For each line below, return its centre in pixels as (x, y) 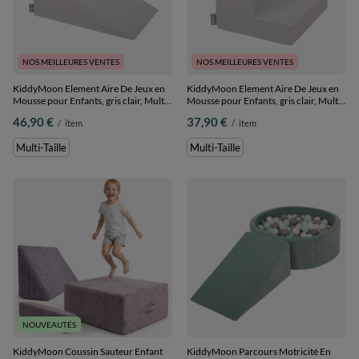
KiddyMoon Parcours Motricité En (259, 351)
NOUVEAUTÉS (49, 324)
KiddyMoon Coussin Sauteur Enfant (88, 351)
